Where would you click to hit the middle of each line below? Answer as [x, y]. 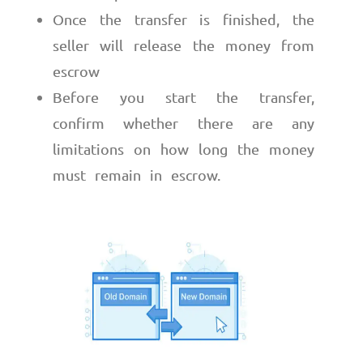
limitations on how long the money [184, 149]
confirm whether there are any [184, 123]
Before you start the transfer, [184, 97]
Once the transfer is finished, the [184, 19]
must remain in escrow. [137, 175]
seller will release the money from [184, 45]
